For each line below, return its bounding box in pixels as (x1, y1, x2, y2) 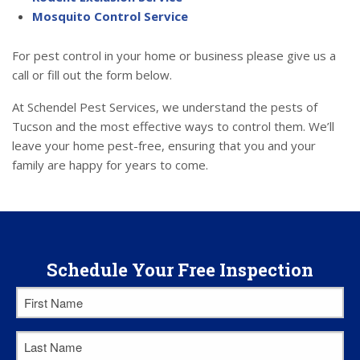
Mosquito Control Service (32, 8, 188, 25)
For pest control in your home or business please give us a (12, 47, 336, 64)
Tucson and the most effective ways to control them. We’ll (12, 118, 334, 135)
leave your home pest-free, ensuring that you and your (12, 137, 316, 154)
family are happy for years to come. (12, 157, 208, 174)
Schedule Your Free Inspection (47, 258, 313, 282)
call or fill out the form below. (12, 67, 172, 84)
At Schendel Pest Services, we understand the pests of (12, 99, 317, 116)
